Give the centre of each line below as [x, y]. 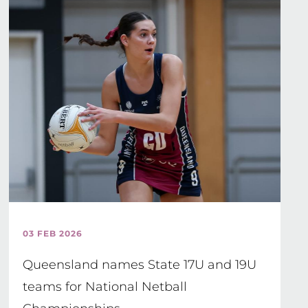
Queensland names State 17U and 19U [140, 265]
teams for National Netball [105, 287]
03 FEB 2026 [53, 233]
